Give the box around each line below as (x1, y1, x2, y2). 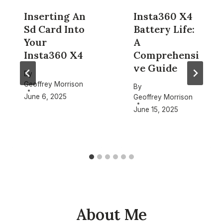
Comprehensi (133, 49, 199, 61)
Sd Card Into (24, 23, 85, 35)
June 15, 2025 (133, 105, 178, 113)
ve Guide (133, 62, 177, 74)
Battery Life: (133, 23, 195, 35)
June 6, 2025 (24, 92, 67, 101)
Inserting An (24, 10, 86, 22)
